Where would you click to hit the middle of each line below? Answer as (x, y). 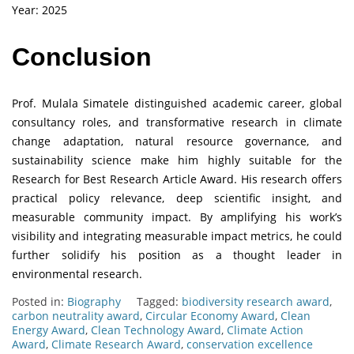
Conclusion (82, 56)
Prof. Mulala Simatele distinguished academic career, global (177, 104)
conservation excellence (250, 345)
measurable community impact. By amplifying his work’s (177, 217)
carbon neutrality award (76, 316)
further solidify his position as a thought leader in (177, 255)
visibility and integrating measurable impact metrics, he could (177, 236)
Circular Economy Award (210, 316)
